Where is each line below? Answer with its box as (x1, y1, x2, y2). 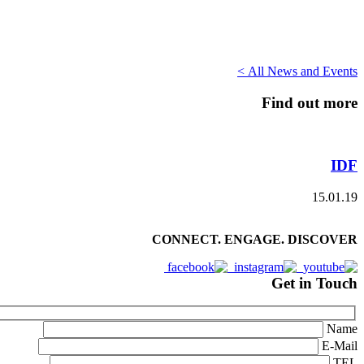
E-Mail (322, 339, 357, 353)
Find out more (262, 93, 357, 111)
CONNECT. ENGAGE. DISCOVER (152, 232, 357, 246)
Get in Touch (271, 274, 357, 292)
